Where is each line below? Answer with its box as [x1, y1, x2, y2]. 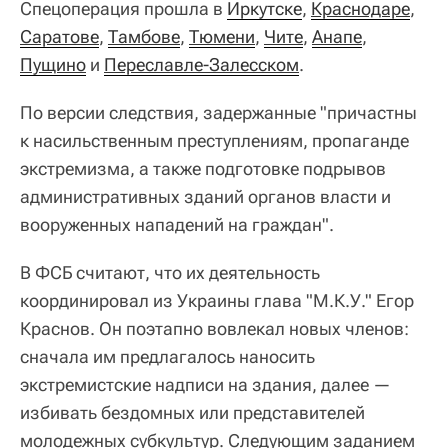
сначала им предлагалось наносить [20, 345, 315, 367]
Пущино [20, 53, 86, 75]
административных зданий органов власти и [20, 185, 391, 207]
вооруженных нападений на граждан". [20, 213, 334, 235]
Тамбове [108, 25, 180, 47]
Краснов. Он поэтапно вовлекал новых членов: [20, 317, 409, 339]
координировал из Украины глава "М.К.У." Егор [20, 289, 414, 311]
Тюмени [189, 25, 255, 47]
